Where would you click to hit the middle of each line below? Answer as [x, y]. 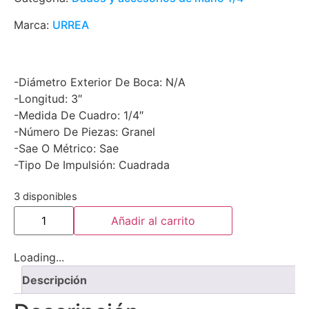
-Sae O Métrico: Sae [66, 148]
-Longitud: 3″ [48, 99]
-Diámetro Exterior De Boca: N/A [100, 82]
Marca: [33, 25]
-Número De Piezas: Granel [84, 132]
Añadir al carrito [153, 221]
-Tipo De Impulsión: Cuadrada [92, 165]
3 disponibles [46, 197]
